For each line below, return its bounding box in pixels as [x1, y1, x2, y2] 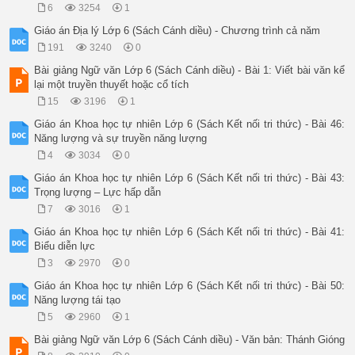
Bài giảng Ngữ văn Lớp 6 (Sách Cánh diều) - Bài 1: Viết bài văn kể [34, 64, 345, 76]
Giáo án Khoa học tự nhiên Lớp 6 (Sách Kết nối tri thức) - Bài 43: [34, 172, 345, 184]
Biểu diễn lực [34, 240, 96, 252]
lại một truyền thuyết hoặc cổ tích [34, 78, 189, 90]
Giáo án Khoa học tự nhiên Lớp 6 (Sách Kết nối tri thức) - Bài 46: [34, 118, 345, 130]
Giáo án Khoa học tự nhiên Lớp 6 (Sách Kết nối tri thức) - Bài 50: [34, 280, 345, 292]
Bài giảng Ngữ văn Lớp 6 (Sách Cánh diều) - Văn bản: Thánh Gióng [34, 334, 345, 345]
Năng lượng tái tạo [34, 294, 121, 306]
